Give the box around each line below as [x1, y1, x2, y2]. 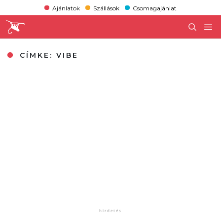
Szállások [93, 4, 119, 12]
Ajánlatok [52, 4, 80, 12]
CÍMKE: [16, 50, 57, 60]
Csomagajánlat [133, 4, 177, 12]
